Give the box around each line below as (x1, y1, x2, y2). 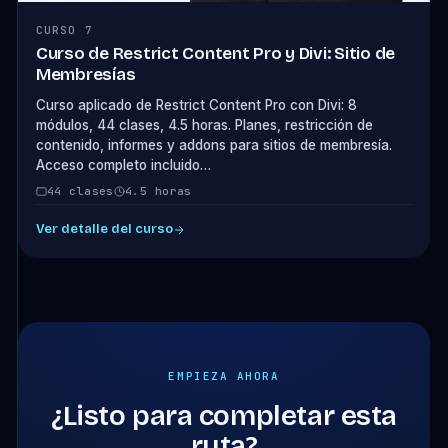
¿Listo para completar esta (50, 399, 398, 433)
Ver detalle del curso (35, 221, 173, 237)
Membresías (35, 64, 136, 85)
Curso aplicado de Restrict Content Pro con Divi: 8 (35, 97, 357, 113)
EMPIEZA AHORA (168, 369, 280, 383)
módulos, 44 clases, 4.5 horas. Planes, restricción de (35, 117, 373, 133)
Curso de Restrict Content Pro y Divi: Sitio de (35, 43, 396, 64)
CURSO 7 (35, 23, 93, 37)
